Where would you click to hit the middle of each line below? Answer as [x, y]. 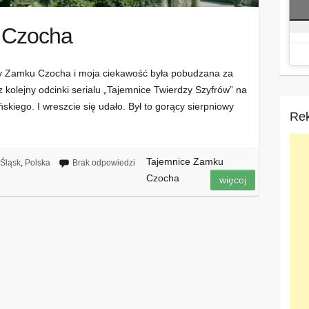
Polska [37, 163]
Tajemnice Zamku [185, 162]
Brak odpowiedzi [103, 163]
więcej [233, 180]
